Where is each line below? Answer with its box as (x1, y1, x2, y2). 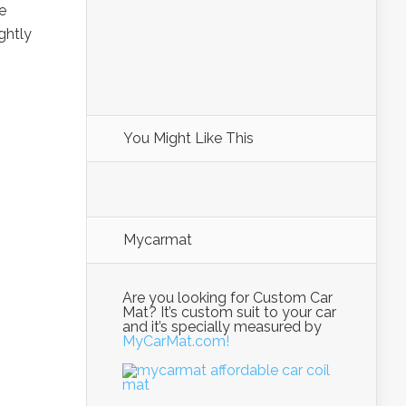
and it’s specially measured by (122, 318, 322, 335)
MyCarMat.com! (122, 333, 229, 350)
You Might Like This (123, 130, 254, 147)
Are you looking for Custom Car (122, 289, 333, 306)
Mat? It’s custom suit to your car (122, 304, 336, 321)
